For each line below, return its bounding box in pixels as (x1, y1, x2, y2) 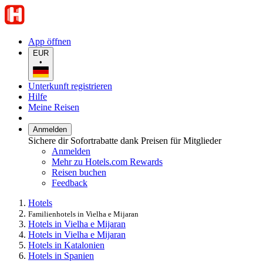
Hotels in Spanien (28, 250, 94, 261)
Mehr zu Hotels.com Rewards (52, 156, 163, 167)
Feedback (52, 177, 87, 188)
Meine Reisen (28, 102, 79, 112)
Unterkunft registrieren (28, 80, 112, 91)
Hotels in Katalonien (28, 240, 104, 250)
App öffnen (28, 36, 71, 46)
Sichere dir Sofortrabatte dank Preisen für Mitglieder (28, 135, 221, 146)
